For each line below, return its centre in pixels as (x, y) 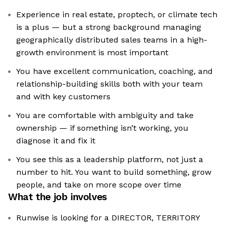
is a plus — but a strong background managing (109, 27)
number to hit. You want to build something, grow (114, 172)
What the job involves (58, 197)
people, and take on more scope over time (99, 185)
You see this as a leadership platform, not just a (110, 160)
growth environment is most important (92, 53)
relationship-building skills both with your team (109, 84)
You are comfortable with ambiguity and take (105, 116)
